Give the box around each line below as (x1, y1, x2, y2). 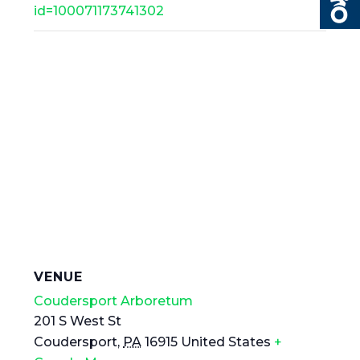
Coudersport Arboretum (34, 292, 194, 309)
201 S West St (34, 313, 122, 329)
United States (181, 333, 272, 350)
